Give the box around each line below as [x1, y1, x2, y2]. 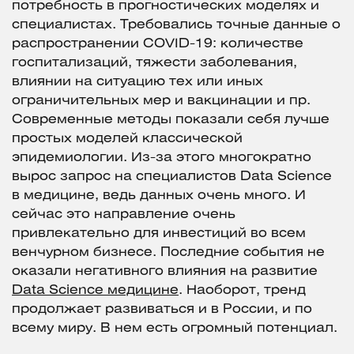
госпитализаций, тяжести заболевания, [12, 57, 297, 70]
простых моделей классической [12, 133, 243, 145]
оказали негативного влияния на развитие [12, 265, 318, 278]
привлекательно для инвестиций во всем [12, 228, 306, 240]
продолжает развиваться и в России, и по [12, 303, 312, 316]
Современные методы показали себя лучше [12, 114, 330, 126]
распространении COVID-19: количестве [12, 38, 303, 51]
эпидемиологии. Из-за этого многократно [12, 152, 311, 164]
